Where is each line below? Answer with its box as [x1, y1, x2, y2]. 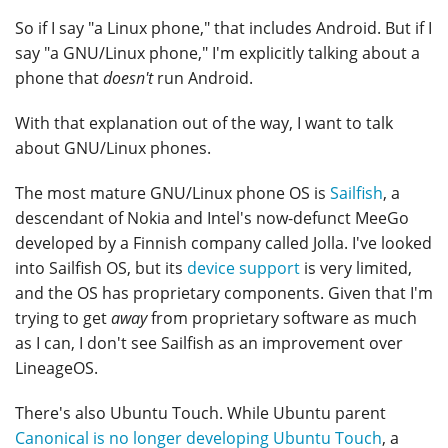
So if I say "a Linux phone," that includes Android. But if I [15, 17, 432, 40]
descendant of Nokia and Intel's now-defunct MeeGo [15, 207, 409, 230]
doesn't [103, 67, 153, 90]
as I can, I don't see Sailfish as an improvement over [15, 332, 403, 355]
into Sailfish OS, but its [15, 257, 187, 280]
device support [187, 257, 300, 280]
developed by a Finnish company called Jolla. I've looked [15, 232, 432, 255]
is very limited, [300, 257, 412, 280]
